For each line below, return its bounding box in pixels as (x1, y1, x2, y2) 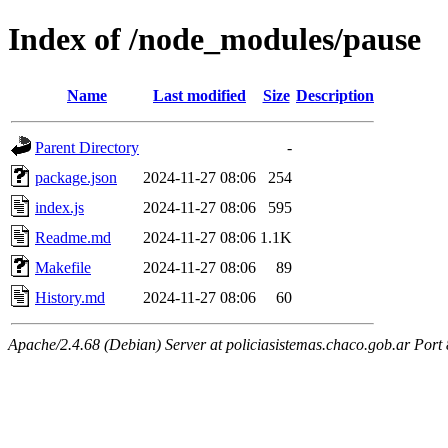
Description (296, 86, 374, 104)
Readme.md (35, 228, 111, 246)
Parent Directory (35, 138, 139, 156)
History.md (35, 288, 105, 306)
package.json (35, 168, 117, 186)
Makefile (35, 258, 91, 276)
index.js (35, 198, 84, 216)
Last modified (153, 86, 246, 104)
